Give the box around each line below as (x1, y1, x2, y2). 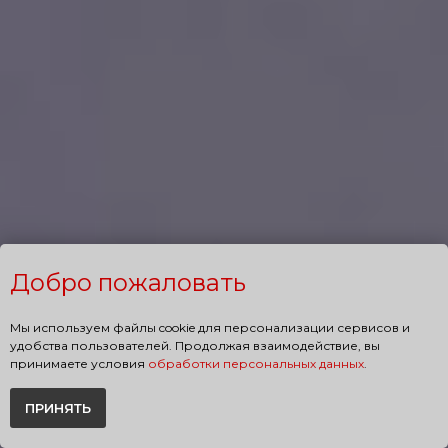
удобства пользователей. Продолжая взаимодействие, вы (10, 338, 380, 354)
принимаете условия (10, 356, 148, 372)
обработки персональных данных (148, 356, 364, 372)
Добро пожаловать (10, 268, 246, 298)
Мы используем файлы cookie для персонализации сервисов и (10, 320, 410, 336)
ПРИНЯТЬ (25, 400, 91, 417)
